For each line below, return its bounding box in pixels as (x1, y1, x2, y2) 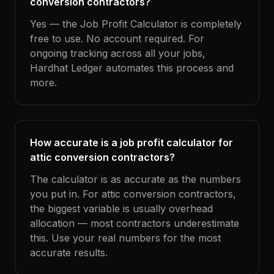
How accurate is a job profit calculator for (30, 136, 233, 149)
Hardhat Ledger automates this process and (30, 62, 234, 74)
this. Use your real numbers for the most (30, 232, 221, 244)
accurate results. (30, 246, 108, 259)
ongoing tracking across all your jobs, (30, 47, 206, 59)
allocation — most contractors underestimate (30, 217, 239, 229)
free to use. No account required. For (30, 32, 204, 45)
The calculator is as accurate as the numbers (30, 173, 241, 185)
